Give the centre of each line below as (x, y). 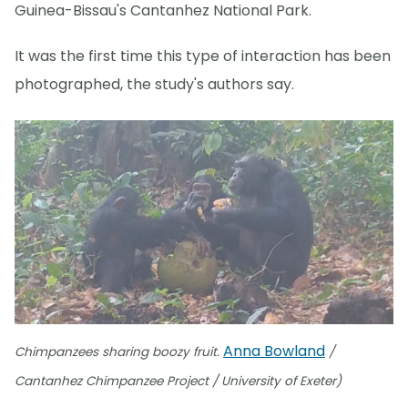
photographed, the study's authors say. (154, 84)
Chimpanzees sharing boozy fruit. (119, 352)
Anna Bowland (274, 352)
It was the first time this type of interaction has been (203, 56)
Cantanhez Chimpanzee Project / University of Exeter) (178, 382)
